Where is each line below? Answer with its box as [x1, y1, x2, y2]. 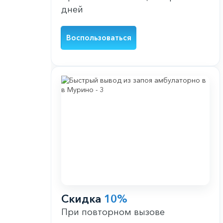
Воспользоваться [66, 33, 131, 43]
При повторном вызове [61, 207, 165, 218]
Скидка [61, 192, 104, 206]
